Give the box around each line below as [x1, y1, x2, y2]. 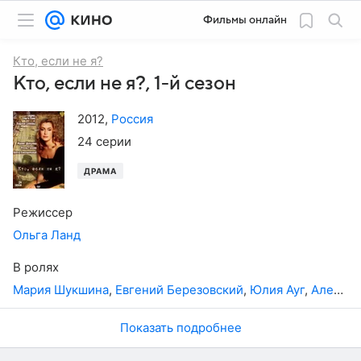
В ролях [13, 259, 59, 275]
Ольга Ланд [13, 226, 81, 243]
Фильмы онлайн [203, 14, 287, 26]
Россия [111, 110, 153, 127]
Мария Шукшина [13, 281, 109, 297]
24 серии [77, 133, 131, 149]
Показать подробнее [119, 319, 242, 335]
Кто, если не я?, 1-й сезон [13, 73, 236, 94]
